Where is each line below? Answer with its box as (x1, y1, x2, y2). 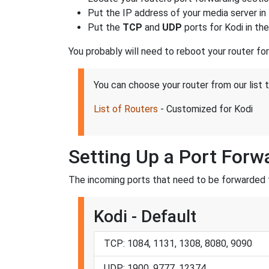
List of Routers (94, 103, 158, 115)
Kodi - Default (94, 206, 196, 226)
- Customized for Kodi (158, 103, 253, 115)
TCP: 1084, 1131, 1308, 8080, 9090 (104, 237, 252, 249)
